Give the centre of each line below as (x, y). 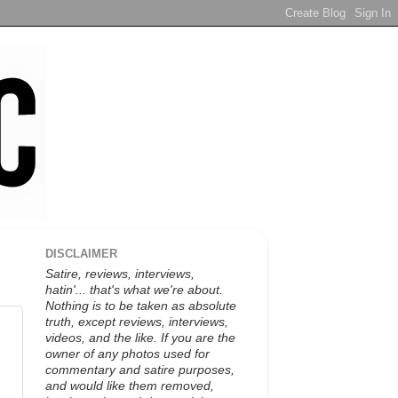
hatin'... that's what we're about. (134, 290)
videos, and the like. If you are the (140, 338)
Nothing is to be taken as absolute (141, 306)
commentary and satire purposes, (140, 370)
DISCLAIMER (81, 254)
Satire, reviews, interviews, (120, 274)
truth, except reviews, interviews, (137, 322)
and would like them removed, (130, 386)
